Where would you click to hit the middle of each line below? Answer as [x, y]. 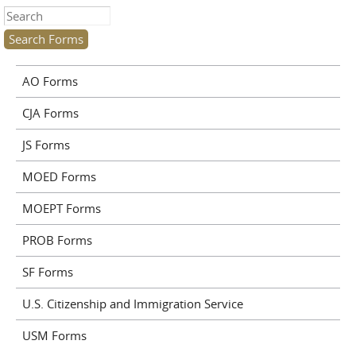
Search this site [45, 16]
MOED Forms [59, 176]
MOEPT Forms [61, 208]
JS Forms [46, 145]
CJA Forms [50, 113]
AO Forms [50, 81]
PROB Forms [57, 240]
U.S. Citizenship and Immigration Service [132, 304]
